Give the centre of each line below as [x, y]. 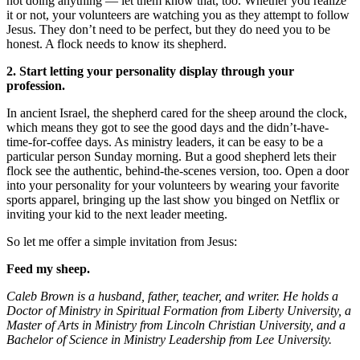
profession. [37, 86]
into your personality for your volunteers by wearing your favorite [173, 186]
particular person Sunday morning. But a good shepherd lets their [171, 157]
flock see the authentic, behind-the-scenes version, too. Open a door [178, 171]
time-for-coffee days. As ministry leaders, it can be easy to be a [165, 142]
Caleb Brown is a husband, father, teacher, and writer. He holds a [172, 297]
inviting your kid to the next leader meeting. [117, 215]
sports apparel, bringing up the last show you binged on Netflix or [173, 200]
